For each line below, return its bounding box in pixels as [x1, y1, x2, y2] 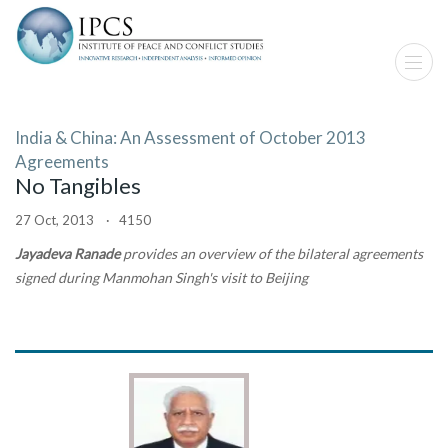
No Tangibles [15, 172, 141, 199]
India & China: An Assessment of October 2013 [15, 127, 366, 148]
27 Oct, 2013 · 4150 [15, 212, 151, 228]
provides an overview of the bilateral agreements [120, 245, 423, 262]
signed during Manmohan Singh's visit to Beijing [15, 269, 308, 286]
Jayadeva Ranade [15, 245, 120, 262]
